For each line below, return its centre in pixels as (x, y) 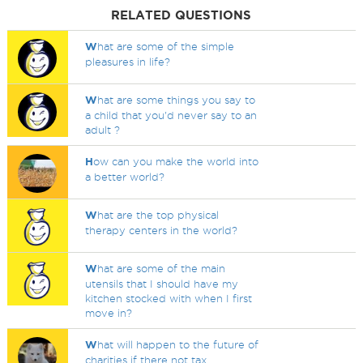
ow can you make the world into (176, 161)
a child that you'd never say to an (171, 115)
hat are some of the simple (166, 46)
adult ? (103, 130)
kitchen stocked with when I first (169, 298)
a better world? (125, 177)
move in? (109, 313)
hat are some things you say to (177, 100)
